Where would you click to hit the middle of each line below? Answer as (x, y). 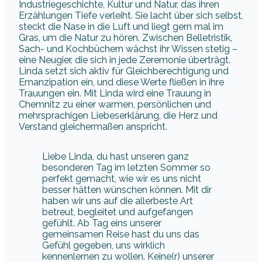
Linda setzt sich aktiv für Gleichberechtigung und (124, 71)
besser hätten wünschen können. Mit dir (127, 190)
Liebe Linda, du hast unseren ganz (116, 157)
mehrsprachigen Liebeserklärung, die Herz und (118, 116)
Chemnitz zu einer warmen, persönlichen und (115, 105)
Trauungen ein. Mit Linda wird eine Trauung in (115, 94)
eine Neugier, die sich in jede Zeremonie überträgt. (125, 60)
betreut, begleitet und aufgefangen (118, 212)
